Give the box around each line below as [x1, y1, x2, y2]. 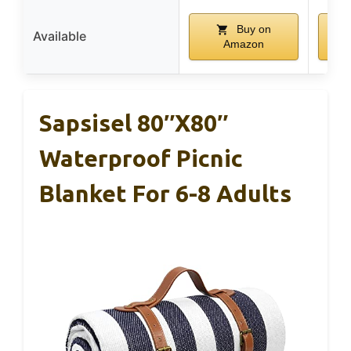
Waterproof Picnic [39, 145, 243, 172]
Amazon [223, 38, 264, 51]
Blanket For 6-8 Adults [39, 180, 291, 208]
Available [33, 28, 86, 45]
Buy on [233, 23, 271, 36]
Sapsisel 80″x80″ [39, 110, 228, 137]
